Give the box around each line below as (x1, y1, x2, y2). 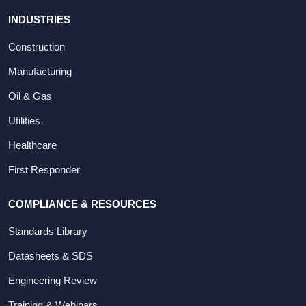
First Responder (8, 165, 80, 176)
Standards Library (8, 226, 87, 237)
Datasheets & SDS (8, 251, 93, 262)
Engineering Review (8, 275, 97, 286)
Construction (8, 42, 65, 53)
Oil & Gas (8, 91, 52, 102)
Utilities (8, 115, 40, 126)
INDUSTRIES (8, 14, 70, 25)
